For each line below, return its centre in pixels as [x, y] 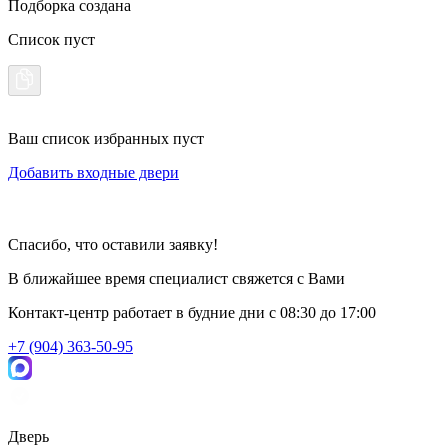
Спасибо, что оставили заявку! [113, 245]
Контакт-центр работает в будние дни [136, 313]
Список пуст [51, 40]
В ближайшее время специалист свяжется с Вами [176, 279]
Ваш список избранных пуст [106, 139]
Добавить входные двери [93, 173]
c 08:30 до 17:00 [322, 313]
